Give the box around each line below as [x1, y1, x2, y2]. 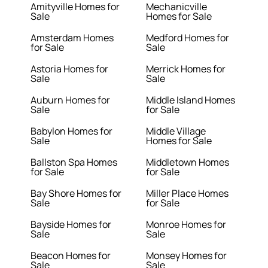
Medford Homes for [146, 31, 229, 45]
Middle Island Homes [146, 93, 235, 107]
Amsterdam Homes [31, 31, 114, 45]
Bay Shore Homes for [31, 187, 122, 200]
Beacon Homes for [31, 249, 111, 263]
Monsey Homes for [146, 249, 227, 263]
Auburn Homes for [31, 93, 111, 107]
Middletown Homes [146, 156, 229, 169]
